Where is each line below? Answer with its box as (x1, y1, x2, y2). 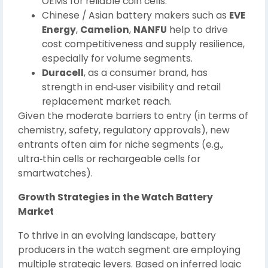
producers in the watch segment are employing (18, 243, 240, 256)
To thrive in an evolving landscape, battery (18, 229, 216, 242)
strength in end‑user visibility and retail (42, 80, 221, 93)
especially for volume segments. (42, 51, 193, 65)
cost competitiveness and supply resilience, (42, 37, 245, 50)
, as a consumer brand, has (84, 66, 208, 79)
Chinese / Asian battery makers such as (42, 8, 229, 22)
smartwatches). (18, 166, 93, 179)
